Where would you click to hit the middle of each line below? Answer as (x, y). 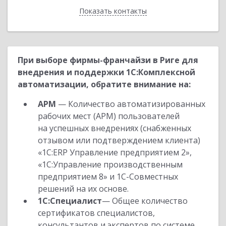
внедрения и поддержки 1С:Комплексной (106, 72)
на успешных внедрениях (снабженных (115, 128)
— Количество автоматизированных (131, 104)
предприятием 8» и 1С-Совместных (108, 177)
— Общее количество (145, 201)
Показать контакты (113, 11)
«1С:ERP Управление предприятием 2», (115, 152)
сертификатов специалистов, (96, 213)
